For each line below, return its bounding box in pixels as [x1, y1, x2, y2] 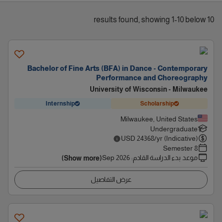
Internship [46, 100, 75, 107]
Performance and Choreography [96, 74, 208, 82]
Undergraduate [150, 125, 198, 133]
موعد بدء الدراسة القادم [133, 154, 198, 162]
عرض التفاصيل [90, 175, 132, 183]
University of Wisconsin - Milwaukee [90, 85, 208, 93]
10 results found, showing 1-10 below [207, 15, 214, 24]
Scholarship [140, 100, 174, 107]
